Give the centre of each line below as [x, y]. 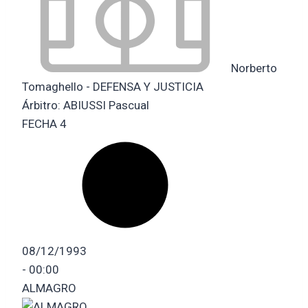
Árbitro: [43, 105]
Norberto [253, 68]
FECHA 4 [44, 123]
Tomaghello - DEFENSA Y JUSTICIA [113, 86]
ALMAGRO [49, 288]
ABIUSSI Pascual [106, 105]
